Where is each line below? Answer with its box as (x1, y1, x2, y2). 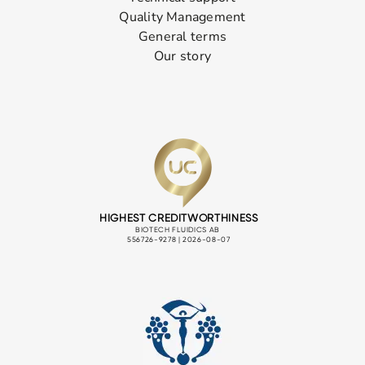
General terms (138, 28, 227, 46)
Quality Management (119, 8, 246, 27)
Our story (153, 47, 212, 66)
